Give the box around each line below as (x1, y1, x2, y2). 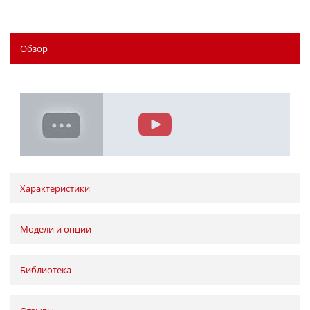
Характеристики (20, 182, 90, 195)
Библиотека (20, 264, 71, 277)
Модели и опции (20, 223, 91, 236)
